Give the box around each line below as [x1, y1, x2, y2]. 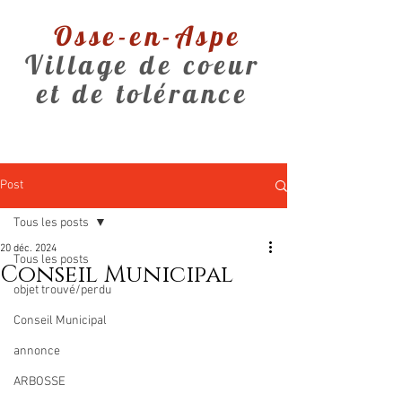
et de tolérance [36, 76, 249, 110]
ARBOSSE [13, 374, 66, 389]
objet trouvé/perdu [13, 283, 111, 298]
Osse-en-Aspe [43, 19, 242, 53]
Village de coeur [25, 48, 260, 82]
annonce [13, 344, 60, 359]
